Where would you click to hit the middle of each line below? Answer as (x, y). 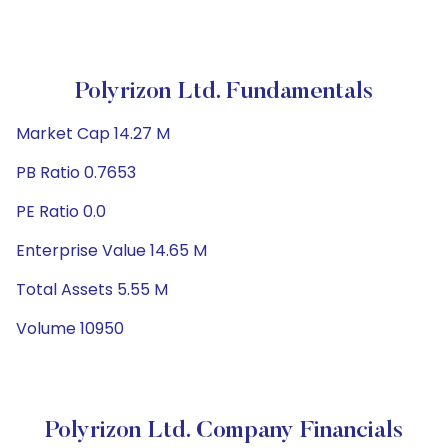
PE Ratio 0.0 (61, 211)
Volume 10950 (70, 328)
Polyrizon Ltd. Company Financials (224, 431)
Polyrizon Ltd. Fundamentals (224, 92)
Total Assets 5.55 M (92, 289)
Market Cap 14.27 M (93, 133)
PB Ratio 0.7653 (76, 172)
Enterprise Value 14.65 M (111, 250)
